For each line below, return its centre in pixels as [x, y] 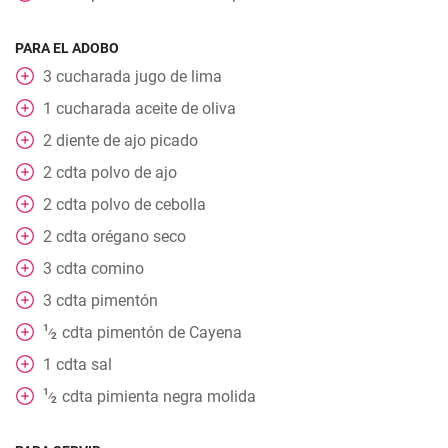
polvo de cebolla [148, 204]
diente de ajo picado [127, 140]
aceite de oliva [185, 108]
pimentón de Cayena [169, 332]
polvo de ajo [134, 172]
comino [117, 268]
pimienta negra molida [176, 396]
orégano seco [138, 236]
